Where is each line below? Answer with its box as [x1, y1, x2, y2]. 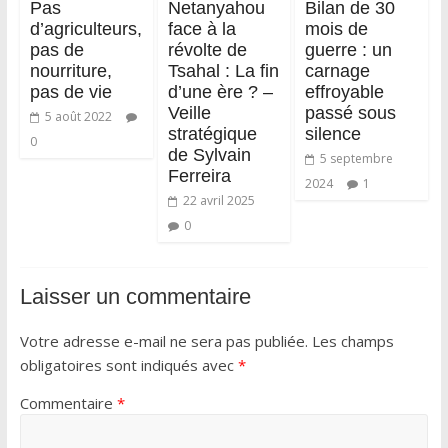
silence [305, 123, 362, 144]
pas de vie [29, 81, 112, 102]
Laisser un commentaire [19, 283, 251, 309]
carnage [305, 60, 371, 81]
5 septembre [320, 149, 394, 167]
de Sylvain [167, 144, 251, 165]
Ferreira [167, 165, 231, 186]
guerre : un [305, 39, 393, 60]
